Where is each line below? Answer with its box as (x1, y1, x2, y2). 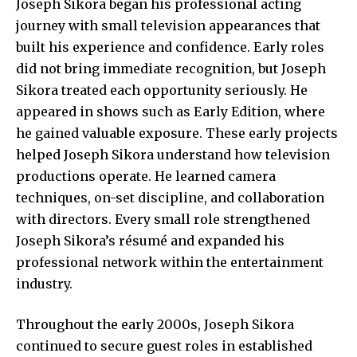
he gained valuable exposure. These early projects (16, 124, 338, 141)
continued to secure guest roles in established (16, 337, 312, 354)
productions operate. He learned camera (16, 167, 276, 184)
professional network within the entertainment (16, 253, 324, 270)
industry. (16, 275, 73, 292)
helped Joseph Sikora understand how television (16, 146, 330, 163)
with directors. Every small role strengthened (16, 210, 310, 227)
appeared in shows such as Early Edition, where (16, 103, 325, 120)
